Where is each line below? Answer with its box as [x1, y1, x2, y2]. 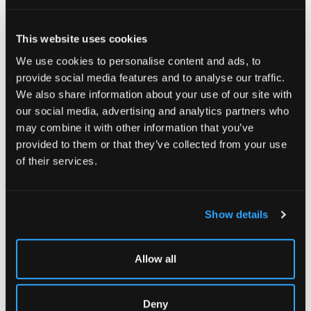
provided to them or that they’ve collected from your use [16, 137, 287, 150]
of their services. [16, 154, 97, 167]
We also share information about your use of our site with [16, 87, 292, 100]
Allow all [135, 252, 176, 264]
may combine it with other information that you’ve [16, 121, 254, 133]
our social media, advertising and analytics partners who [16, 104, 289, 117]
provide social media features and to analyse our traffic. [16, 71, 285, 83]
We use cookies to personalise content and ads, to [16, 54, 261, 67]
